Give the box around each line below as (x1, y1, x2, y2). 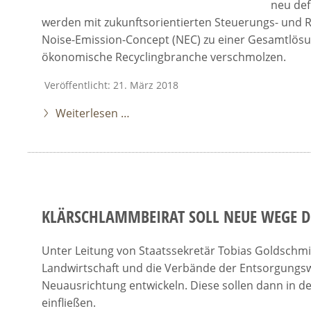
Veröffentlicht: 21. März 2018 (44, 78, 178, 92)
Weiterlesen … (56, 106, 130, 121)
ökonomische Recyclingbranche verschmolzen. (42, 49, 286, 65)
